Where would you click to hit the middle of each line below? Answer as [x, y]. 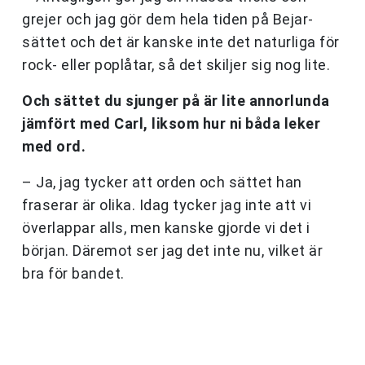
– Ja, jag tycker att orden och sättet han [162, 182]
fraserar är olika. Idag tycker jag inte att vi [167, 205]
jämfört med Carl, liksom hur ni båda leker [171, 124]
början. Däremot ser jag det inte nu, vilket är [172, 251]
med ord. [54, 147]
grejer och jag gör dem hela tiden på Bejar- [168, 20]
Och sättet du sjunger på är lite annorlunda [176, 101]
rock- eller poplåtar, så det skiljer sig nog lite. [176, 65]
